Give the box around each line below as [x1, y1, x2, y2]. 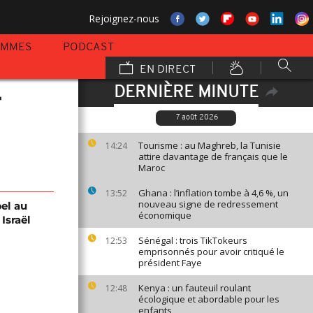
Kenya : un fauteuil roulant [138, 282, 251, 294]
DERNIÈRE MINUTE [113, 85, 259, 101]
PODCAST [63, 42, 114, 53]
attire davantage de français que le [138, 150, 288, 163]
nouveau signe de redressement [138, 198, 278, 210]
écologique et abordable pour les [138, 293, 279, 305]
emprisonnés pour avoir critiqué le [138, 245, 284, 258]
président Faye [138, 256, 202, 269]
